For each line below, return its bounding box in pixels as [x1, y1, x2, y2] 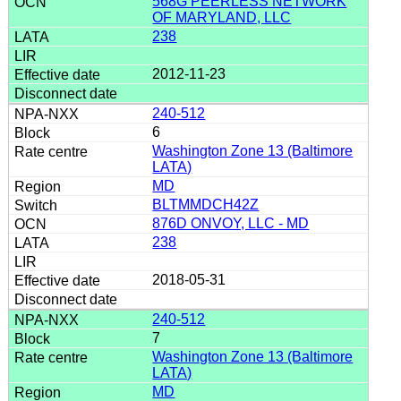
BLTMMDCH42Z [152, 196, 260, 212]
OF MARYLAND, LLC [152, 9, 292, 25]
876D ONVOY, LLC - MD [152, 215, 310, 231]
